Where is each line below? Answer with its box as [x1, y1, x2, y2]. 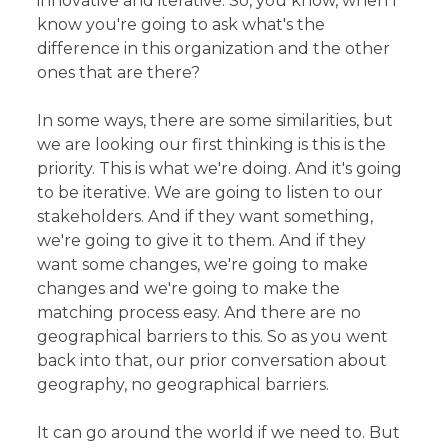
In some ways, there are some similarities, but [37, 110, 394, 130]
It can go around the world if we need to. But [37, 422, 401, 442]
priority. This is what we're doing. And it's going [37, 158, 403, 178]
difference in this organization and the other [37, 38, 391, 58]
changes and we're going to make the [37, 278, 341, 298]
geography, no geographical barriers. [37, 374, 330, 394]
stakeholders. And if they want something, [37, 206, 374, 226]
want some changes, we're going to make [37, 254, 369, 274]
